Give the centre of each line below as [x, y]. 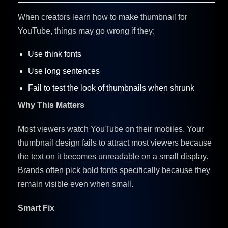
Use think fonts [55, 54]
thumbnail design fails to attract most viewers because [115, 142]
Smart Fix [36, 208]
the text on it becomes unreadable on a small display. [113, 156]
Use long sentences [64, 71]
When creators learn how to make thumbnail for [103, 17]
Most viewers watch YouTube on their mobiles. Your [111, 129]
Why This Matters [51, 105]
